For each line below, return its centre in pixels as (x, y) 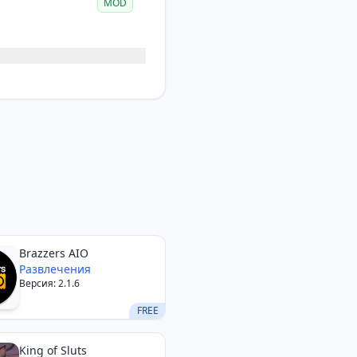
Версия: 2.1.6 (49, 283)
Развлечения (55, 269)
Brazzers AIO (53, 253)
